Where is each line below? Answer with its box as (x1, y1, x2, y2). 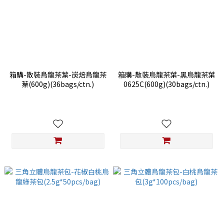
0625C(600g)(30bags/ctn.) (123, 79, 209, 89)
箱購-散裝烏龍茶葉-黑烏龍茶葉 (117, 69, 215, 80)
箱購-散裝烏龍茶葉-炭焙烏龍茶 (9, 69, 106, 80)
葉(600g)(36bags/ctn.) (21, 79, 94, 89)
